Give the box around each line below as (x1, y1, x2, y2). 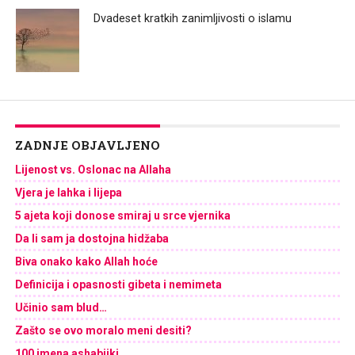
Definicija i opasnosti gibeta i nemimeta (14, 277, 222, 291)
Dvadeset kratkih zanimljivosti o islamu (94, 11, 292, 25)
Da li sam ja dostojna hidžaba (14, 231, 169, 245)
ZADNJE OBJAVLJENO (14, 136, 160, 153)
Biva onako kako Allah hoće (14, 254, 158, 268)
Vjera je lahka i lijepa (14, 185, 122, 199)
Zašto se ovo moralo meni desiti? (14, 323, 192, 337)
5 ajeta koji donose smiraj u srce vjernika (14, 208, 231, 222)
